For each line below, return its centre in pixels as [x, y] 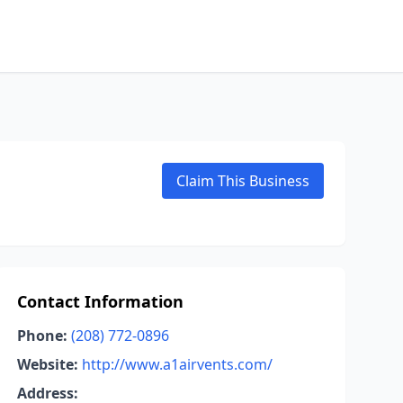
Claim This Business [243, 181]
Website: [47, 364]
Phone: [42, 336]
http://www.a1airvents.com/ [177, 364]
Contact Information [100, 301]
